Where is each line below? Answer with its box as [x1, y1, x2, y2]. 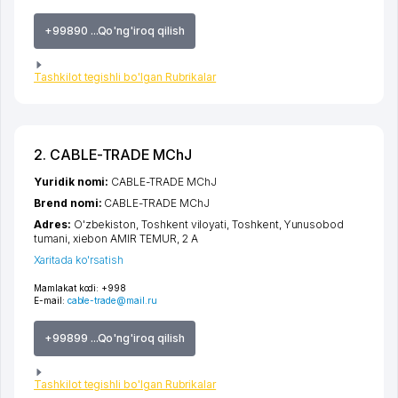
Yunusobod [283, 218, 345, 232]
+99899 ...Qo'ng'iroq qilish [44, 331, 185, 346]
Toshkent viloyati [141, 218, 227, 232]
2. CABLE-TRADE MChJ [34, 146, 193, 164]
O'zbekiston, [73, 218, 142, 232]
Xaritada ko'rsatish [34, 253, 124, 267]
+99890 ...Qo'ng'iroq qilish [44, 24, 185, 37]
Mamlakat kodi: [34, 283, 99, 294]
